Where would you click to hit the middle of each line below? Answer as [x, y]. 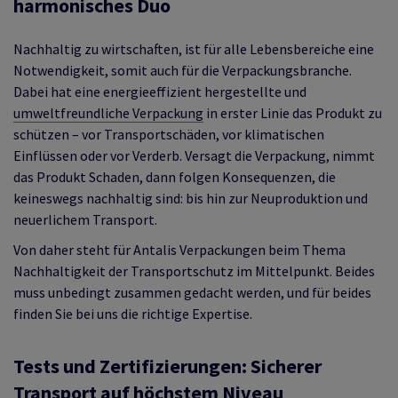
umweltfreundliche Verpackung [108, 112]
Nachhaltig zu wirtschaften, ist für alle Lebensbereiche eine [194, 48]
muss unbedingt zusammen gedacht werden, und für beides [192, 292]
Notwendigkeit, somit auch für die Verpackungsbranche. [183, 70]
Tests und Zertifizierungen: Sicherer [167, 366]
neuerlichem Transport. [85, 219]
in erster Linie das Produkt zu [293, 112]
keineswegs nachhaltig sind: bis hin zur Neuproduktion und [191, 198]
